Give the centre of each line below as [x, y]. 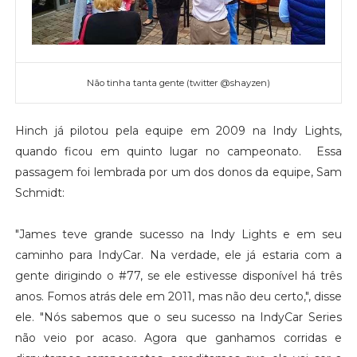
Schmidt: [39, 192]
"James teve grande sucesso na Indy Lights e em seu [178, 234]
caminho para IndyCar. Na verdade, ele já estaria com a [178, 255]
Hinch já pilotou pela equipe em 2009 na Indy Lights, [178, 130]
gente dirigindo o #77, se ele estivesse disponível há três [178, 275]
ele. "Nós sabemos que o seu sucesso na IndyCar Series [178, 317]
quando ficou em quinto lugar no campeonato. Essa [178, 151]
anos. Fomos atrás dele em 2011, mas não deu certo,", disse [178, 296]
